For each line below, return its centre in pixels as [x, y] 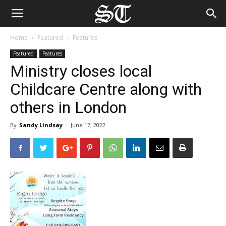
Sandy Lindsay [41, 125]
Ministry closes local [81, 71]
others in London [68, 107]
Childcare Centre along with [106, 89]
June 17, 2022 [88, 125]
